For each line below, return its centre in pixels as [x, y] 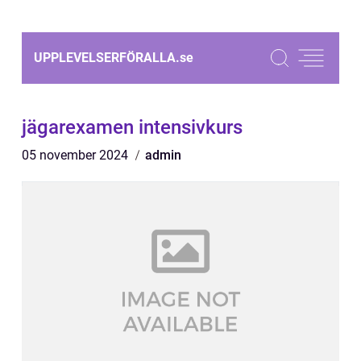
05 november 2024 [77, 155]
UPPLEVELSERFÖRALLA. [107, 58]
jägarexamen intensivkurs [132, 127]
